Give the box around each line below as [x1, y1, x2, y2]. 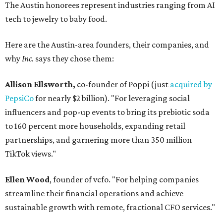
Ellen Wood [5, 174, 50, 185]
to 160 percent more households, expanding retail [5, 121, 185, 131]
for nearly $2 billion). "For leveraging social [34, 93, 190, 104]
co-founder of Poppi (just [75, 79, 170, 90]
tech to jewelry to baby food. [5, 14, 107, 24]
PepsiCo [5, 93, 34, 104]
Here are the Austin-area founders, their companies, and [5, 40, 209, 50]
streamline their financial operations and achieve [5, 188, 183, 199]
